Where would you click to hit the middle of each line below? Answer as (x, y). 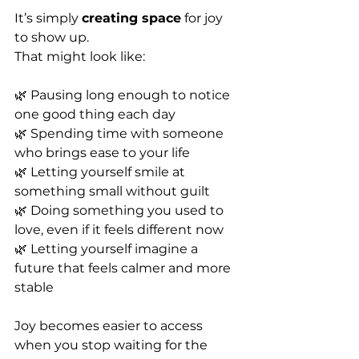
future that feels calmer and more (124, 268)
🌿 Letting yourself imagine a (108, 248)
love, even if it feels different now (119, 229)
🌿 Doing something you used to (121, 210)
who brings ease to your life (102, 152)
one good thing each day (95, 114)
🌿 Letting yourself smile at (101, 171)
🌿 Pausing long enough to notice (124, 95)
